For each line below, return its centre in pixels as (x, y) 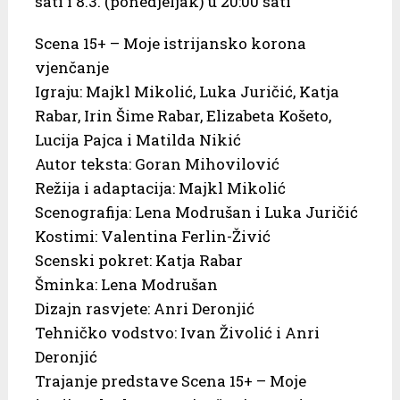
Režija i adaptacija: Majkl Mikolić (160, 188)
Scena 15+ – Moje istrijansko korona (170, 44)
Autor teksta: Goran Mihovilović (157, 164)
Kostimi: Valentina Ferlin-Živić (152, 237)
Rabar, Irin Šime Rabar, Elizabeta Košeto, (183, 116)
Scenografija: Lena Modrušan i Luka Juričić (196, 212)
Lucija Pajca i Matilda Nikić (137, 140)
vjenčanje (71, 68)
